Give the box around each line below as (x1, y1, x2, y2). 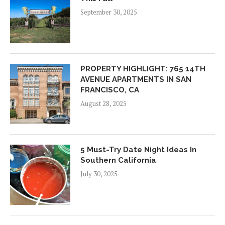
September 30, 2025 (80, 7, 137, 17)
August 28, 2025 (80, 98, 127, 108)
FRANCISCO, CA (80, 85, 139, 94)
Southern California (80, 155, 156, 165)
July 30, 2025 (80, 169, 118, 178)
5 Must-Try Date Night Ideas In (80, 145, 196, 154)
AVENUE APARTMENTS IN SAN (80, 74, 191, 84)
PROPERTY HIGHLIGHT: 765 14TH (80, 64, 205, 73)
